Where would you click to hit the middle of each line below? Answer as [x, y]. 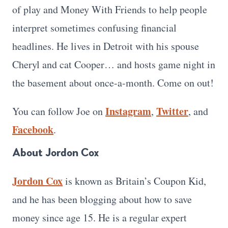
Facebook [33, 129]
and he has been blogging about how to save [102, 199]
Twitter [172, 111]
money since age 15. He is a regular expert [99, 217]
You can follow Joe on [59, 111]
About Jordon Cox [56, 152]
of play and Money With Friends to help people [110, 9]
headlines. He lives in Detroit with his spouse [106, 46]
